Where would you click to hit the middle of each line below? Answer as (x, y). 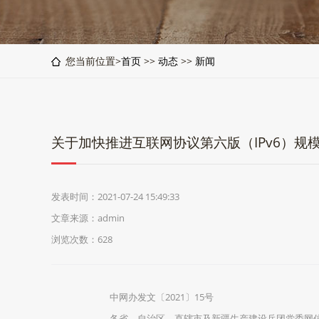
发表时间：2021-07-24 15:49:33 (115, 197)
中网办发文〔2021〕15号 (152, 297)
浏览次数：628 (82, 239)
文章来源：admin (88, 218)
